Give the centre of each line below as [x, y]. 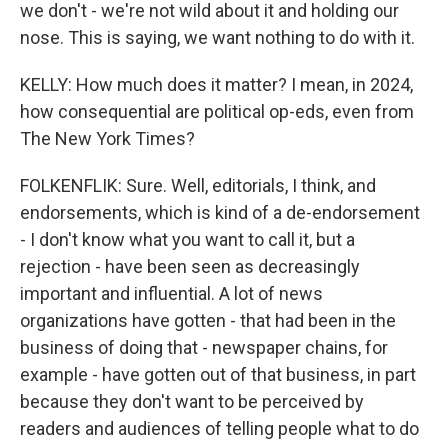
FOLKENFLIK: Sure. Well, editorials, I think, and [198, 185]
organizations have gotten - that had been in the [208, 320]
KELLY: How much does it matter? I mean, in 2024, [216, 84]
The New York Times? [107, 138]
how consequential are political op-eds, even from [217, 111]
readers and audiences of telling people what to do [219, 428]
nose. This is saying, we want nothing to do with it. [217, 37]
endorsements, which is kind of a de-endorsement [220, 212]
